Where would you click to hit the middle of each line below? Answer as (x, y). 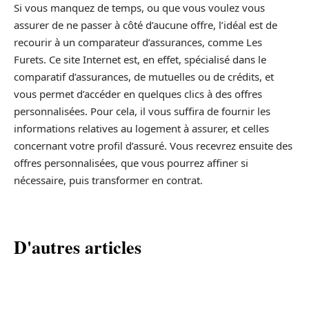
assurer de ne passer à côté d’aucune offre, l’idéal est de (146, 25)
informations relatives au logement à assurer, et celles (141, 129)
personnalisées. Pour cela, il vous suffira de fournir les (142, 111)
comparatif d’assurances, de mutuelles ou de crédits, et (144, 77)
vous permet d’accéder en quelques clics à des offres (138, 94)
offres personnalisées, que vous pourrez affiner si (131, 163)
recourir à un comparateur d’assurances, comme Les (138, 42)
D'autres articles (78, 247)
